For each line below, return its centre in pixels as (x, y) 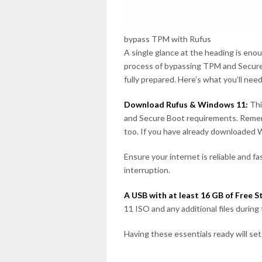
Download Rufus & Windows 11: (186, 104)
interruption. (147, 170)
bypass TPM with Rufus (168, 39)
